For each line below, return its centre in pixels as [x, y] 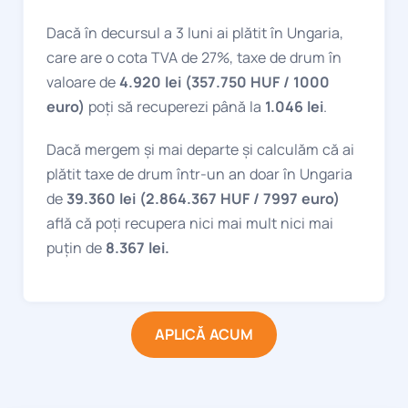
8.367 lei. [136, 247]
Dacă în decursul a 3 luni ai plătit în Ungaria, [195, 32]
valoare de [83, 82]
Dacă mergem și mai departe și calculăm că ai [200, 149]
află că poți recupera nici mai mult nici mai [190, 223]
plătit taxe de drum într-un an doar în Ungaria [199, 173]
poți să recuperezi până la [175, 106]
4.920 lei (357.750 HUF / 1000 [224, 82]
